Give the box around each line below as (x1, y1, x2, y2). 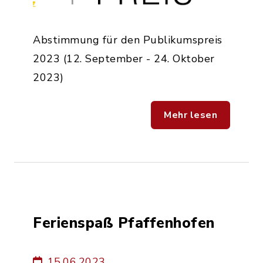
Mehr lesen (164, 108, 217, 122)
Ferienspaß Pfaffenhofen (33, 212, 215, 233)
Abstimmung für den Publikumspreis (33, 32, 222, 47)
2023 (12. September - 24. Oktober (33, 51, 215, 66)
